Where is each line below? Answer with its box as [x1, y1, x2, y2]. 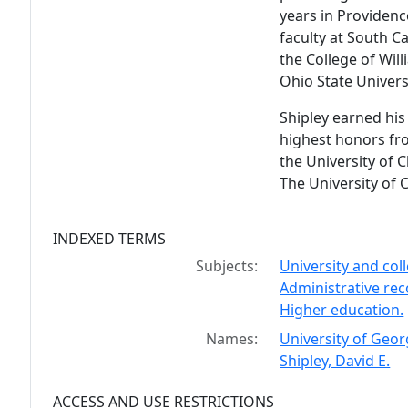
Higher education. [280, 300, 404, 320]
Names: [206, 329, 259, 349]
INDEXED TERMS [53, 229, 166, 249]
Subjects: [196, 256, 259, 276]
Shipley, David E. [280, 351, 391, 371]
